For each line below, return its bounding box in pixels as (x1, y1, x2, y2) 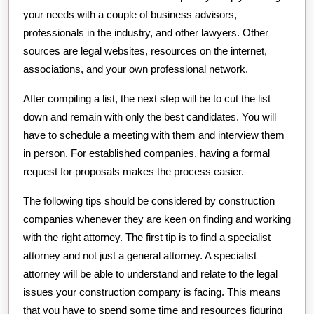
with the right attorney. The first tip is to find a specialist (23, 231, 271, 244)
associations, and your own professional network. (23, 63, 248, 76)
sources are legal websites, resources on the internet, (23, 45, 267, 57)
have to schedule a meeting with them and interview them (23, 129, 285, 142)
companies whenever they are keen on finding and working (23, 213, 291, 226)
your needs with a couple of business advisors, (23, 8, 237, 21)
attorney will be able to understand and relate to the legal (23, 268, 278, 280)
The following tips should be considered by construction (23, 195, 275, 207)
